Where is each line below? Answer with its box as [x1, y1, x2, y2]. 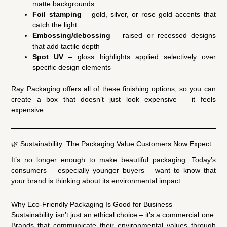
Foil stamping [32, 10, 82, 18]
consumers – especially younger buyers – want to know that [11, 166, 216, 175]
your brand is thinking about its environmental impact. [11, 177, 183, 185]
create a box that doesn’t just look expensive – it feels [11, 95, 216, 103]
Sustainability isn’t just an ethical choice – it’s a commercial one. [11, 210, 216, 219]
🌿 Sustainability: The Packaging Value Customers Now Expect [11, 140, 212, 148]
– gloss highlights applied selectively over [63, 52, 216, 61]
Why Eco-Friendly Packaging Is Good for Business [11, 200, 173, 208]
